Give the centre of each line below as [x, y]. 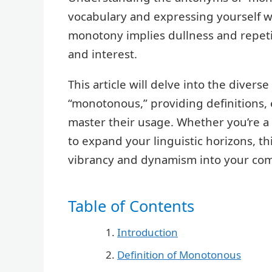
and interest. [103, 54]
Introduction [148, 233]
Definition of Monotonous [179, 255]
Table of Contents [131, 206]
